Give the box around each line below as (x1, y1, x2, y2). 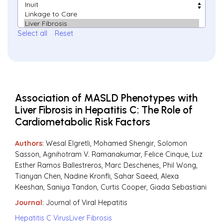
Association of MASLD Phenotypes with (15, 92, 198, 104)
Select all (17, 28, 47, 38)
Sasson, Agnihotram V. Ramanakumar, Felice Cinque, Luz (15, 150, 203, 159)
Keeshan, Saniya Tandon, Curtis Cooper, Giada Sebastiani (15, 183, 207, 192)
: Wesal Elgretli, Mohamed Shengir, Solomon (42, 139, 187, 148)
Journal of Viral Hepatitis (46, 198, 127, 208)
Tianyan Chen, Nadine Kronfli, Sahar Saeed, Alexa (15, 172, 179, 181)
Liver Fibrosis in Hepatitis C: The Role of (15, 104, 193, 116)
